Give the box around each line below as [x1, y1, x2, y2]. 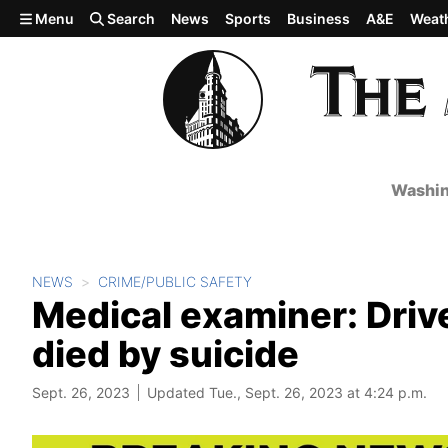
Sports [225, 10, 272, 27]
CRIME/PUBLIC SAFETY [98, 273, 252, 290]
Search [104, 10, 156, 27]
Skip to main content [8, 7, 166, 27]
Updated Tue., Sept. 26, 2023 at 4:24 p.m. [147, 384, 427, 401]
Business [287, 10, 351, 27]
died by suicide [32, 332, 299, 376]
